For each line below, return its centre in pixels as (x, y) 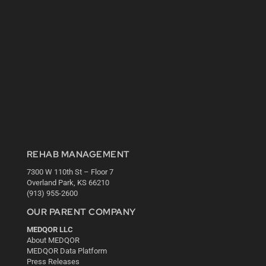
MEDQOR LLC (50, 229)
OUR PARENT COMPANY (81, 212)
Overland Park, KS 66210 (68, 182)
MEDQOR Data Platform (66, 251)
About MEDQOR (53, 240)
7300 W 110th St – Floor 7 (70, 172)
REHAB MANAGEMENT (78, 154)
